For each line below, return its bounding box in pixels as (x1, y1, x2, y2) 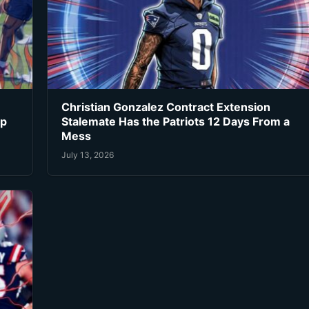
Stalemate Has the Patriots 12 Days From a (61, 114, 290, 129)
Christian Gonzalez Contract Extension (61, 100, 270, 114)
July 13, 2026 (61, 149, 114, 160)
